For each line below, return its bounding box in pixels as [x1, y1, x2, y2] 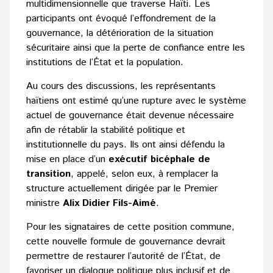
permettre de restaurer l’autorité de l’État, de [26, 249, 221, 264]
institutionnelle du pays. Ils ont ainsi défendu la [26, 138, 225, 152]
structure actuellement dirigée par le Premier [26, 182, 218, 196]
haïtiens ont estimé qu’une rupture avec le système [26, 94, 246, 108]
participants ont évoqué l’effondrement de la [26, 12, 216, 26]
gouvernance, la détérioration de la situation [26, 26, 213, 41]
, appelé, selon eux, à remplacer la [71, 167, 218, 182]
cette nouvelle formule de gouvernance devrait [26, 235, 225, 249]
